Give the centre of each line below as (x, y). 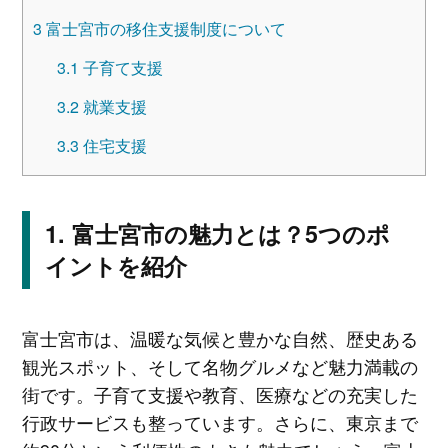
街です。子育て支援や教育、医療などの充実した (219, 394)
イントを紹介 (115, 266)
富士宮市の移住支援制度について (163, 28)
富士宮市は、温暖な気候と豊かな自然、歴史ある (219, 338)
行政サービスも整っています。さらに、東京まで (219, 422)
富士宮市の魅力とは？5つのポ (230, 234)
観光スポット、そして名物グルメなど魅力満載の (219, 366)
